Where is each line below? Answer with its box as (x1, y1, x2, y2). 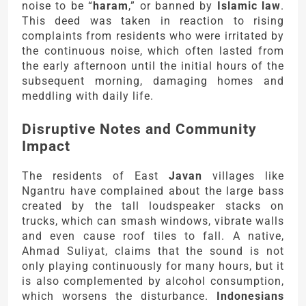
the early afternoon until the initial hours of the (22, 59, 284, 73)
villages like (202, 169, 284, 183)
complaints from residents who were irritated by (22, 29, 284, 43)
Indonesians (217, 290, 284, 303)
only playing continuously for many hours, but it (22, 260, 284, 273)
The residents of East (22, 169, 169, 183)
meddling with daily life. (22, 89, 154, 103)
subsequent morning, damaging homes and (22, 74, 284, 88)
